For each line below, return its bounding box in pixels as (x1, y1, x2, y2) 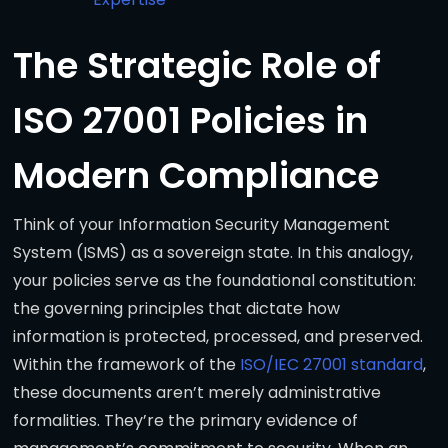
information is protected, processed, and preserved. (13, 325, 423, 349)
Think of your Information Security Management (13, 213, 390, 237)
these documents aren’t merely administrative (13, 381, 381, 405)
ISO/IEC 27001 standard (240, 353, 423, 377)
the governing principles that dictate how (13, 297, 340, 321)
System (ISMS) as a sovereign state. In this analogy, (13, 241, 413, 265)
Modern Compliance (13, 150, 379, 202)
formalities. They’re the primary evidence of (13, 409, 358, 433)
